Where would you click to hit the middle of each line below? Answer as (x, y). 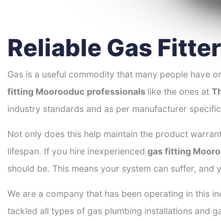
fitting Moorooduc (46, 92)
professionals (117, 92)
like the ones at (180, 92)
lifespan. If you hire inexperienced (77, 151)
